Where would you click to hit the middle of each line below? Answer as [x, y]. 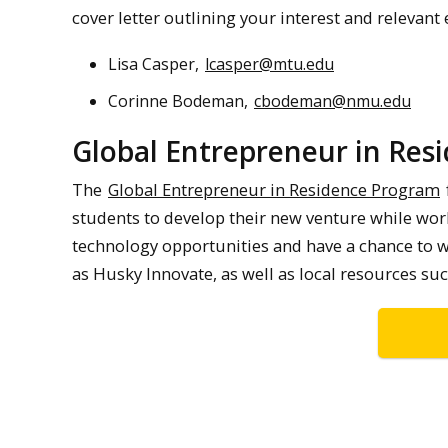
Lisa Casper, [155, 64]
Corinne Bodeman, [180, 101]
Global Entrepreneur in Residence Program [274, 189]
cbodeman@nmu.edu [332, 101]
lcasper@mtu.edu [269, 64]
